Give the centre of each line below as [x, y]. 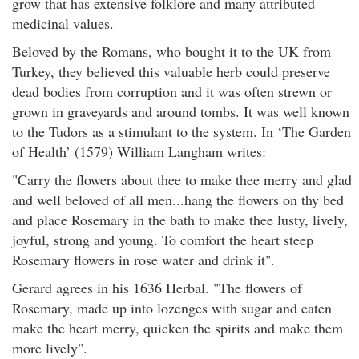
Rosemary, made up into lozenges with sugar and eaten [172, 308]
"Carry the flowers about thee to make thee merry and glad [182, 179]
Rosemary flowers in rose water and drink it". [143, 260]
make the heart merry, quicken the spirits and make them [177, 328]
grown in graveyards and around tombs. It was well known [181, 111]
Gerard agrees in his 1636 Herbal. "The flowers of [157, 288]
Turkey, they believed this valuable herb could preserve [171, 71]
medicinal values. [63, 23]
